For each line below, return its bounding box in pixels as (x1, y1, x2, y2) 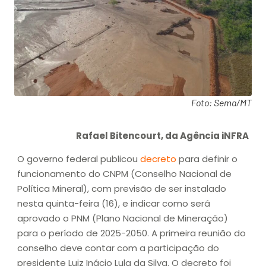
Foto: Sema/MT (191, 97, 252, 109)
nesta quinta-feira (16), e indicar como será (17, 197, 210, 210)
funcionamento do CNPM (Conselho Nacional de (17, 167, 232, 180)
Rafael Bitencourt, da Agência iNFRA (76, 129, 249, 142)
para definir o (176, 153, 237, 166)
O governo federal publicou (17, 153, 140, 166)
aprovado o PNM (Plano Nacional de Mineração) (17, 212, 228, 225)
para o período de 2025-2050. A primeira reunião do (17, 227, 246, 240)
